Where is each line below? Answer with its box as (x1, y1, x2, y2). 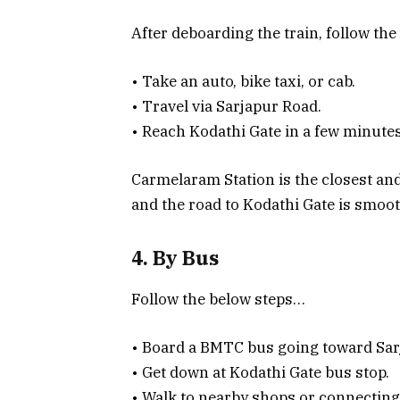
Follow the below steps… (131, 288, 305, 309)
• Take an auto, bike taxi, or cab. (131, 71, 355, 91)
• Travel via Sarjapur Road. (131, 96, 321, 116)
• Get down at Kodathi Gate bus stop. (131, 362, 389, 383)
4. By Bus (131, 245, 219, 271)
